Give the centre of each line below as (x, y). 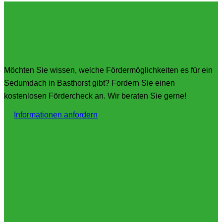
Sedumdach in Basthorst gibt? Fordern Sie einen (89, 83)
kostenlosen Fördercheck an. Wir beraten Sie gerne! (95, 96)
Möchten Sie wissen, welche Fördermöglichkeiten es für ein (108, 70)
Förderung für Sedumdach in (86, 33)
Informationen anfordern (56, 114)
